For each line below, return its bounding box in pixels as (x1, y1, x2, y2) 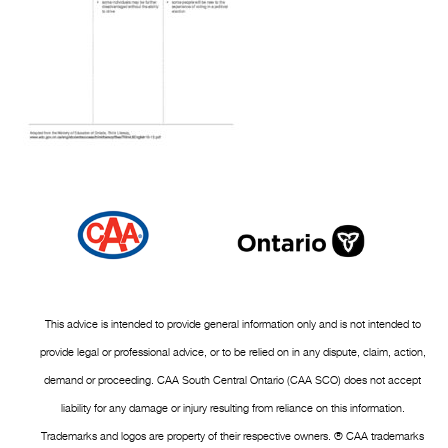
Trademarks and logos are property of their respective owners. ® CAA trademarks (41, 430, 425, 443)
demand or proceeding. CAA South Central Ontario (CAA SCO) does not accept (44, 374, 422, 387)
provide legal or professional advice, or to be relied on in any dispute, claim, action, (39, 346, 426, 359)
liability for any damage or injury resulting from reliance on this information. (60, 402, 405, 415)
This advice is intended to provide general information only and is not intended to (44, 318, 421, 331)
